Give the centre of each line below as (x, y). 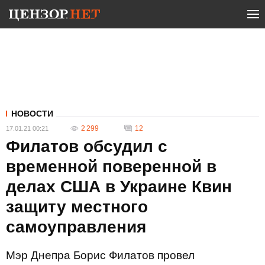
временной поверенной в (111, 167)
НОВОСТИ (32, 114)
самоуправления (76, 227)
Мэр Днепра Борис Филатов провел (100, 255)
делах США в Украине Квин (119, 187)
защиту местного (77, 207)
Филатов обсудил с (87, 146)
